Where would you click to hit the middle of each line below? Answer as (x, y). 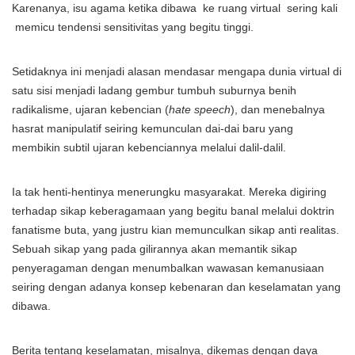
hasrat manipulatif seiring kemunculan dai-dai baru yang (153, 128)
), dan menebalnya (278, 109)
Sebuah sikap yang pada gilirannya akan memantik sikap (155, 249)
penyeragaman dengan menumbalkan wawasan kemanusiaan (168, 268)
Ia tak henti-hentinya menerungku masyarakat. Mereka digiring (169, 192)
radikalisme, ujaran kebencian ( (90, 109)
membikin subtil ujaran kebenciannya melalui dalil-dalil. (149, 147)
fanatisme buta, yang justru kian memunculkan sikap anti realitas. (176, 230)
